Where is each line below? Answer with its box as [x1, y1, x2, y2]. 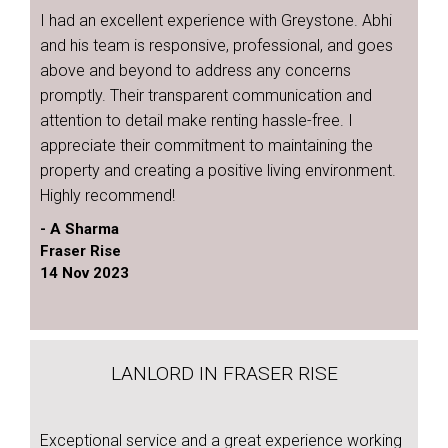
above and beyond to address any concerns [40, 61, 351, 80]
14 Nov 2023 [40, 264, 129, 282]
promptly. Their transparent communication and [40, 86, 372, 105]
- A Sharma [40, 220, 119, 238]
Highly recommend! [40, 186, 175, 205]
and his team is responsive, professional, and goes [40, 36, 393, 55]
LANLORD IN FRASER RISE [110, 362, 338, 385]
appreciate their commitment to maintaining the [40, 136, 373, 155]
